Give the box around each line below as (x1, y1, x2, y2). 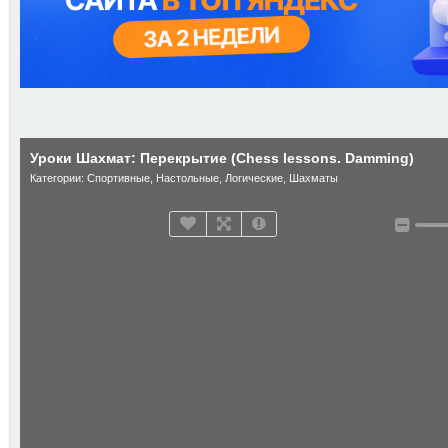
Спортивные (87, 172, 150, 184)
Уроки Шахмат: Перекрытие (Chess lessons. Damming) (30, 150, 414, 166)
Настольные (156, 172, 219, 184)
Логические (225, 172, 283, 184)
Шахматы (289, 172, 338, 184)
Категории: (30, 172, 87, 184)
